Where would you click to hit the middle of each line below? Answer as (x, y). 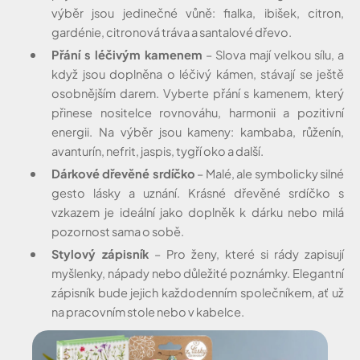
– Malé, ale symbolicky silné (270, 173)
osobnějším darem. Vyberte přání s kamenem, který (198, 93)
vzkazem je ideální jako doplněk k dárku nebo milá (198, 212)
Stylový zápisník (100, 254)
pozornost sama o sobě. (118, 231)
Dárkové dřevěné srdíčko (123, 173)
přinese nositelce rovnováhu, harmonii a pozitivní (198, 112)
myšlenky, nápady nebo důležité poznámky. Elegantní (198, 273)
